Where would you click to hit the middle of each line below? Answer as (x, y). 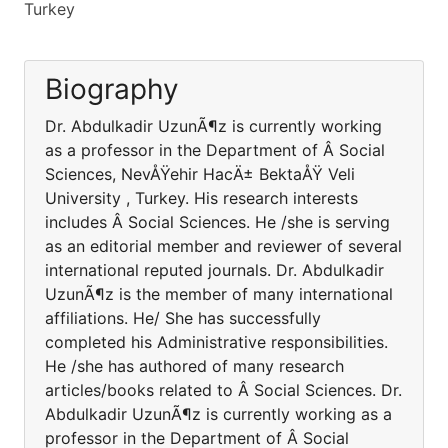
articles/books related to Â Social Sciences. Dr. (223, 390)
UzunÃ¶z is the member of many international (219, 294)
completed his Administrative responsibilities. (216, 342)
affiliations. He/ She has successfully (183, 318)
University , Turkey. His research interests (201, 198)
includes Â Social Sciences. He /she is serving (217, 222)
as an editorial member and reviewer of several (223, 246)
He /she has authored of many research (194, 366)
